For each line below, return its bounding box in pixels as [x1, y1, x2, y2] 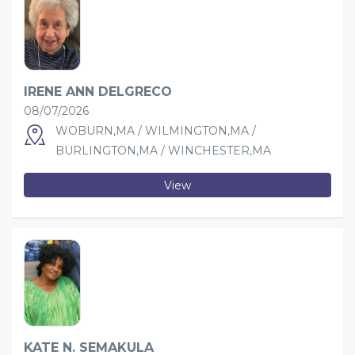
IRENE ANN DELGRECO [24, 84, 172, 99]
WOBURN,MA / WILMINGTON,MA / [55, 124, 256, 138]
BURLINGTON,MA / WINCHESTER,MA [55, 143, 271, 158]
